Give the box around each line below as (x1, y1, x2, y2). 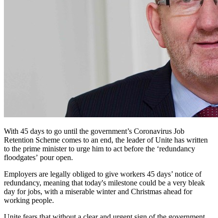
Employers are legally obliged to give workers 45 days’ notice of (4, 169, 201, 178)
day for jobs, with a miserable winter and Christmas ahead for (4, 187, 192, 196)
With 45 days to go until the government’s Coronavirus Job (4, 127, 184, 135)
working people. (4, 196, 54, 204)
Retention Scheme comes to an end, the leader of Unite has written (4, 135, 208, 144)
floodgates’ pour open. (4, 153, 73, 162)
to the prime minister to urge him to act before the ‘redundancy (4, 144, 195, 153)
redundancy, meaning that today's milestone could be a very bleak (4, 178, 205, 187)
